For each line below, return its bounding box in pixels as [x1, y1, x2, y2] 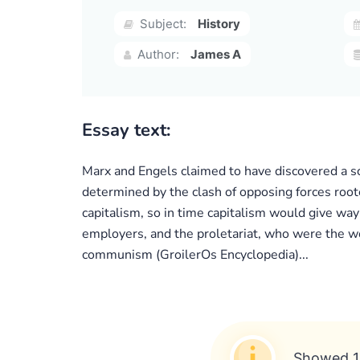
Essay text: [82, 118, 170, 142]
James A [190, 47, 241, 62]
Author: [134, 47, 179, 62]
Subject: [137, 16, 186, 31]
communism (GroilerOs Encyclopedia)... [82, 246, 309, 264]
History [198, 16, 240, 31]
